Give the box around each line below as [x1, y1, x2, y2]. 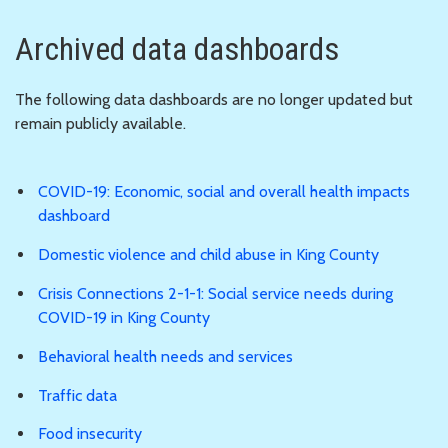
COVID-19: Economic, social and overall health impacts [38, 182, 410, 202]
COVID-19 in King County [38, 307, 210, 327]
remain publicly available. [15, 113, 186, 133]
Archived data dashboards [15, 29, 339, 68]
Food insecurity [38, 424, 142, 444]
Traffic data [38, 385, 117, 405]
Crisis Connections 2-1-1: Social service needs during [38, 283, 393, 303]
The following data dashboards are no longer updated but [15, 89, 413, 109]
